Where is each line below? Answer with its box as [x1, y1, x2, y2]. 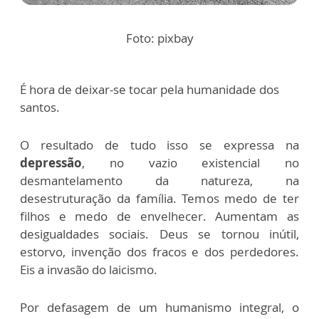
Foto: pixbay [125, 30, 194, 47]
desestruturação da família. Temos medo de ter [20, 190, 299, 207]
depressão [20, 155, 82, 172]
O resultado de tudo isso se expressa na [20, 137, 299, 154]
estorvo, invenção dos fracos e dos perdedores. [20, 244, 299, 261]
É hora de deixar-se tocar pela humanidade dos [20, 81, 279, 98]
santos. [20, 99, 60, 116]
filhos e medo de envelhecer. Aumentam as [20, 208, 299, 225]
